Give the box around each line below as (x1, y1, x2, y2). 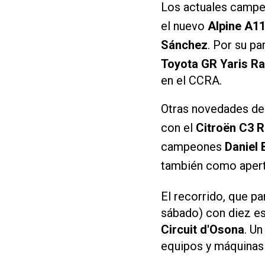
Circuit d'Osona (161, 222, 244, 237)
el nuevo (161, 18, 208, 33)
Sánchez (161, 37, 208, 52)
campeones (161, 139, 225, 154)
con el (161, 120, 196, 135)
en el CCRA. (161, 73, 222, 88)
